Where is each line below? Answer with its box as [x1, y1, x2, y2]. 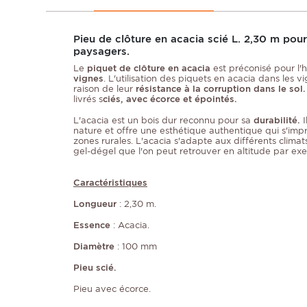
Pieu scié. [73, 262, 116, 273]
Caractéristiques [73, 177, 147, 188]
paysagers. [73, 45, 130, 58]
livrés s [73, 94, 103, 105]
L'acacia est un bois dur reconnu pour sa [73, 115, 254, 126]
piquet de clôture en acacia [87, 63, 213, 74]
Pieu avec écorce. [73, 284, 151, 295]
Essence [73, 220, 110, 231]
